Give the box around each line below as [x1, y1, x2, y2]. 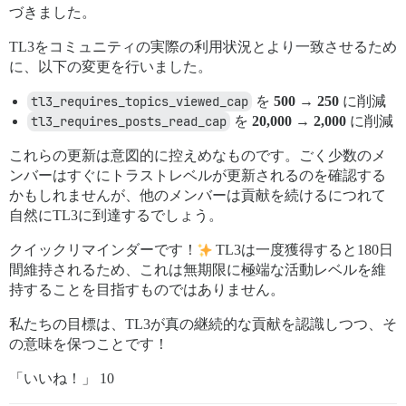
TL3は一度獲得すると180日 [212, 242, 393, 257]
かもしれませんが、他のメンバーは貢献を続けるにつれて [9, 188, 386, 203]
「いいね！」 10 [9, 371, 114, 386]
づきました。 [9, 5, 96, 20]
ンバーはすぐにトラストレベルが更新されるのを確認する [9, 168, 386, 183]
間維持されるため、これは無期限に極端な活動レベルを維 [9, 262, 386, 277]
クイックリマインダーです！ [9, 242, 198, 257]
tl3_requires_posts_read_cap [31, 113, 227, 130]
